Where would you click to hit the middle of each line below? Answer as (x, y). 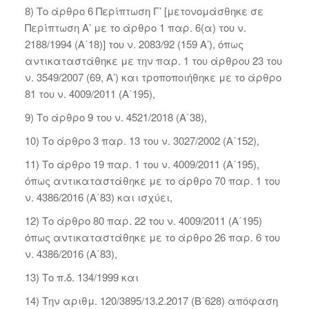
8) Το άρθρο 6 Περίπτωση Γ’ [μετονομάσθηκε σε (144, 11)
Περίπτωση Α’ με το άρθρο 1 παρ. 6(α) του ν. (135, 27)
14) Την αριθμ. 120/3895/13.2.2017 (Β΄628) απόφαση (151, 300)
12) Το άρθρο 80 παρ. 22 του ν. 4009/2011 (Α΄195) (143, 220)
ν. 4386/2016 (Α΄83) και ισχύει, (98, 197)
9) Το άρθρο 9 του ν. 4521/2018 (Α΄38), (116, 117)
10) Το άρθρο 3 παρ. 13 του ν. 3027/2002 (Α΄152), (142, 140)
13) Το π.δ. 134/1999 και (81, 277)
